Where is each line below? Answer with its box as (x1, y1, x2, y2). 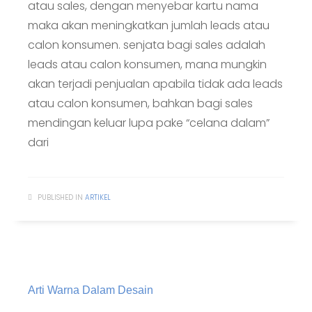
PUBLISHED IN (38, 192, 83, 203)
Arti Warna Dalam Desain (28, 284, 153, 296)
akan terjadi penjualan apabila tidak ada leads (28, 76, 283, 92)
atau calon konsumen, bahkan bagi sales (28, 95, 253, 111)
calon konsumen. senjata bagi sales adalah (28, 37, 265, 53)
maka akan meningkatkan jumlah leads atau (28, 17, 270, 33)
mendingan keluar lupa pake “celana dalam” (28, 115, 270, 131)
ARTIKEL (85, 192, 111, 203)
